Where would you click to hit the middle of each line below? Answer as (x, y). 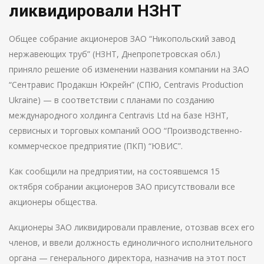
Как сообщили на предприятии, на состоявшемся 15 (114, 171)
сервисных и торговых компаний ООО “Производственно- (126, 131)
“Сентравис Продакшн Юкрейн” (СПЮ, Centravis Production (126, 85)
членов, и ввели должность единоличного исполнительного (131, 242)
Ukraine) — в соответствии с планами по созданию (112, 100)
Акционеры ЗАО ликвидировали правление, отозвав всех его (132, 227)
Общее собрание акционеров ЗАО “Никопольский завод (122, 39)
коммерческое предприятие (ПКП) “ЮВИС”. (96, 146)
